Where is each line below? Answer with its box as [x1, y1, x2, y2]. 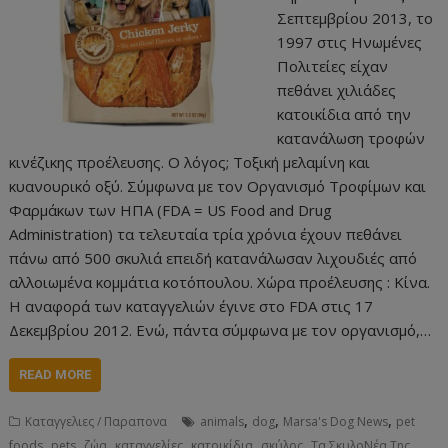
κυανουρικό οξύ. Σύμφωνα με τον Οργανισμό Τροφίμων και [9, 176, 427, 197]
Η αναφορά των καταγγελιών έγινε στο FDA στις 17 [9, 296, 374, 317]
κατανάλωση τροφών [276, 128, 425, 149]
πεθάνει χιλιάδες [276, 80, 396, 101]
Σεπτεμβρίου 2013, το [276, 8, 433, 29]
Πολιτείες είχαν [276, 56, 388, 77]
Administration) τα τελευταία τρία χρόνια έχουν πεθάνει [9, 224, 403, 245]
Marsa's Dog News [283, 413, 389, 431]
